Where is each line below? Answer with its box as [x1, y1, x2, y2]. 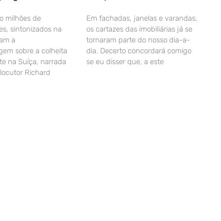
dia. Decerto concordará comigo [86, 46, 191, 56]
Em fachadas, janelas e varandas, [86, 14, 197, 23]
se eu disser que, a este [86, 57, 164, 67]
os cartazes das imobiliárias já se [86, 25, 192, 34]
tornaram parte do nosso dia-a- [86, 36, 190, 45]
